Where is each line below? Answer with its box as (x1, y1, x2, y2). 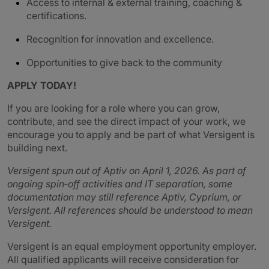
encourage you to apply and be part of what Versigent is (7, 128, 255, 141)
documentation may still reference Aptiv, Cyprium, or (7, 191, 241, 203)
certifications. (26, 10, 86, 22)
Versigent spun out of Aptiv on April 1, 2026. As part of (7, 165, 246, 177)
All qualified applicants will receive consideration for (7, 253, 239, 265)
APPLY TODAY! (7, 79, 76, 91)
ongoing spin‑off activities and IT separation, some (7, 178, 232, 190)
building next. (7, 142, 70, 154)
